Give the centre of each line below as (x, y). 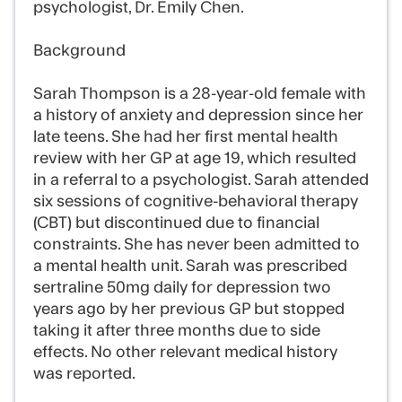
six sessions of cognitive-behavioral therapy (196, 201)
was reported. (84, 374)
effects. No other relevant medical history (185, 352)
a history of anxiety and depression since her (198, 115)
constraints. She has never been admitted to (197, 245)
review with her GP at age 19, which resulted (195, 158)
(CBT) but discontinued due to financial (176, 223)
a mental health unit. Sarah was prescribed (190, 266)
